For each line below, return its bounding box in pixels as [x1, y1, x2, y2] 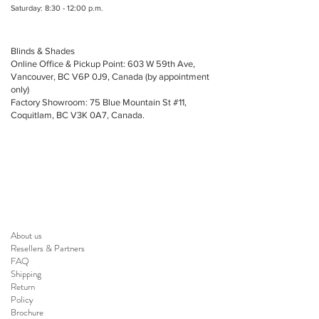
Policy [11, 292, 33, 306]
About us [11, 228, 42, 242]
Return [11, 279, 35, 293]
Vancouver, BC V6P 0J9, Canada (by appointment [11, 70, 209, 82]
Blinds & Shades [11, 45, 75, 56]
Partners [54, 241, 85, 255]
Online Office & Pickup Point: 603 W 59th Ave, [11, 58, 195, 69]
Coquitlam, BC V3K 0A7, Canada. [11, 109, 145, 120]
